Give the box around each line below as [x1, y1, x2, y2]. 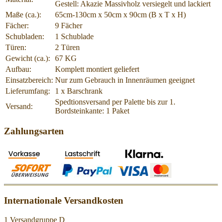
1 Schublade [55, 32, 94, 41]
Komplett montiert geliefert [55, 64, 139, 73]
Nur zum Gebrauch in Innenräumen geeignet [55, 75, 195, 84]
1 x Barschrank [55, 86, 103, 95]
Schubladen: [5, 32, 44, 41]
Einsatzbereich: [5, 75, 53, 84]
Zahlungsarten [4, 126, 64, 137]
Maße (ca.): [5, 10, 41, 19]
